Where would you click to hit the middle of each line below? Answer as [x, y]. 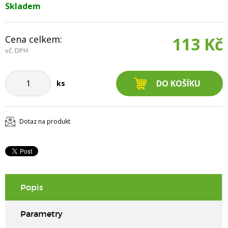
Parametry [41, 214]
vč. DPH [17, 50]
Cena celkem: [34, 39]
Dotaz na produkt [45, 121]
